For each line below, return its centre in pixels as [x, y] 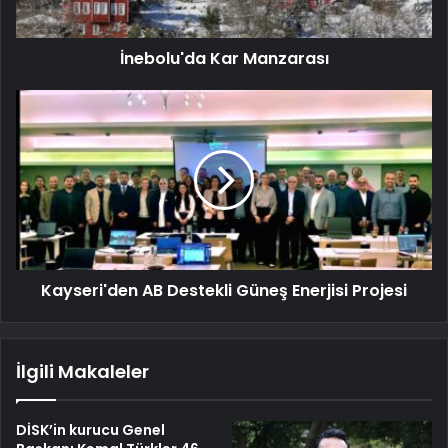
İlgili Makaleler [82, 372]
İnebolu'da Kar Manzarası [224, 59]
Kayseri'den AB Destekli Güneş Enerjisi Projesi [224, 291]
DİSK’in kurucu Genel [90, 430]
